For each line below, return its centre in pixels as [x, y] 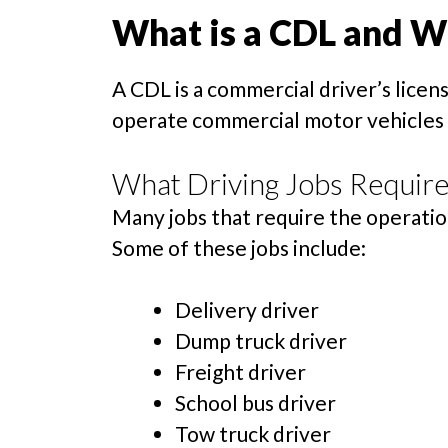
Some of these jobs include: [239, 247]
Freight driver [240, 372]
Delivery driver [247, 310]
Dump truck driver [261, 341]
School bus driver [255, 403]
